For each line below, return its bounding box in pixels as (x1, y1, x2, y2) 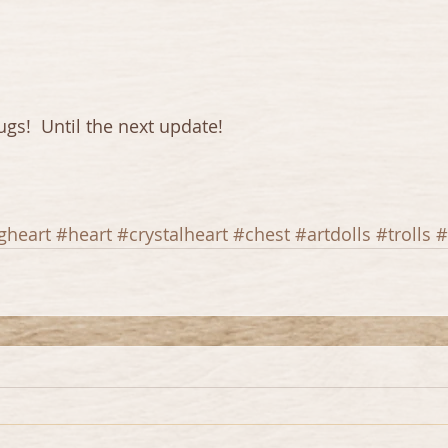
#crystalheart (117, 222, 228, 246)
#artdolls (295, 222, 371, 246)
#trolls (376, 222, 431, 246)
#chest (233, 222, 290, 246)
